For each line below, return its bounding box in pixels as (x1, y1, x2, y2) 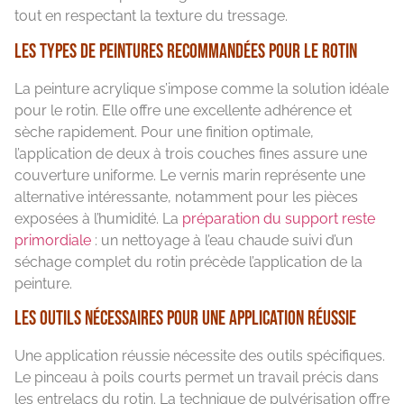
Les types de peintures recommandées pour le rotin (14, 39, 357, 64)
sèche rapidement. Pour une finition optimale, (14, 123, 314, 141)
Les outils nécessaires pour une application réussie (14, 307, 356, 332)
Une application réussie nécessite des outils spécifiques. (14, 347, 385, 365)
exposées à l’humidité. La (14, 209, 182, 227)
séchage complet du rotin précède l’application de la (14, 252, 363, 271)
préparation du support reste (182, 209, 375, 227)
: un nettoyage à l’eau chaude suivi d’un (91, 231, 353, 249)
